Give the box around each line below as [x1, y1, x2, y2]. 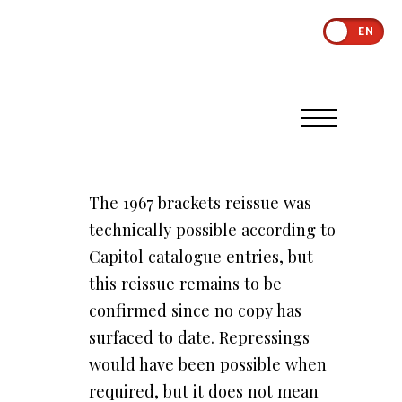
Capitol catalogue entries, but [88, 245, 313, 267]
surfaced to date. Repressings [88, 326, 310, 348]
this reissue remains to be [88, 272, 282, 294]
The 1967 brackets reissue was [88, 191, 311, 214]
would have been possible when [88, 353, 327, 375]
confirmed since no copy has [88, 299, 301, 321]
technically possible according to [88, 218, 336, 240]
